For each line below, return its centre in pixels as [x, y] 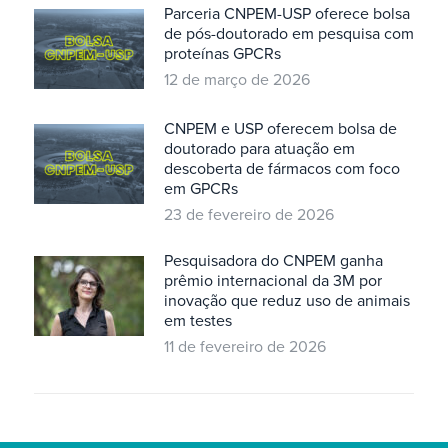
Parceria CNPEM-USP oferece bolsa [286, 13]
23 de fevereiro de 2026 [248, 214]
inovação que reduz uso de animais [286, 300]
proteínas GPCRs [222, 53]
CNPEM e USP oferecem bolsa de [280, 128]
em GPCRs [200, 188]
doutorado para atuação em [259, 148]
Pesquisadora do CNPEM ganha [273, 260]
